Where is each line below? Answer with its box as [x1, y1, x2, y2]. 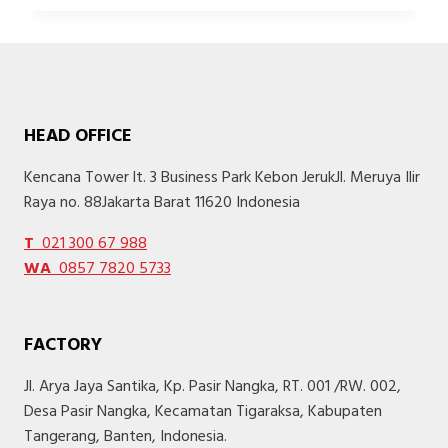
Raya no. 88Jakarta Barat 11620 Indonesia [24, 190, 300, 217]
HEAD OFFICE [24, 122, 132, 152]
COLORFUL [130, 126, 206, 148]
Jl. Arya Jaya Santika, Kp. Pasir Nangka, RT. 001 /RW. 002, [24, 374, 401, 401]
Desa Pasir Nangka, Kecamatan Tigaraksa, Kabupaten [24, 399, 382, 426]
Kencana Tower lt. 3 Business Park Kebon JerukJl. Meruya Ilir [24, 165, 420, 192]
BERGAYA [130, 21, 196, 43]
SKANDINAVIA [130, 42, 229, 64]
